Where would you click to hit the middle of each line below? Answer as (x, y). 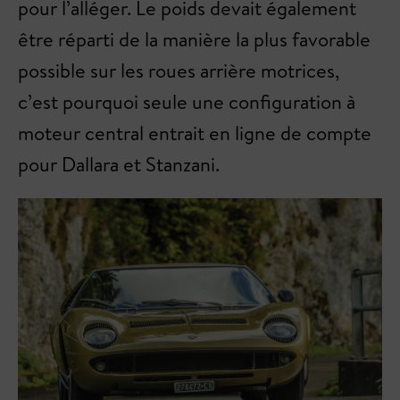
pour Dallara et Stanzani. (119, 165)
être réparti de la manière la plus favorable (194, 40)
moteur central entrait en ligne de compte (195, 133)
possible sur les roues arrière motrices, (179, 71)
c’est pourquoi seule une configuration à (187, 102)
